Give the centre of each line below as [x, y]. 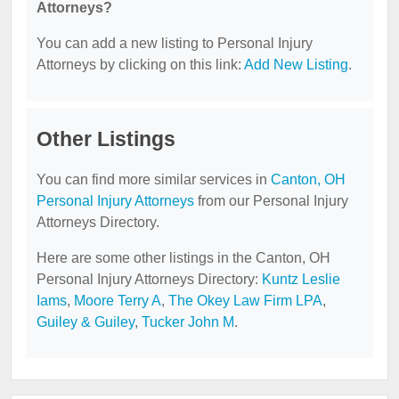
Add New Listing [296, 65]
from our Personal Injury [271, 201]
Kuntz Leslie [301, 280]
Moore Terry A [118, 301]
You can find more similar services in [154, 180]
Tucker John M [188, 322]
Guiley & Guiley [85, 322]
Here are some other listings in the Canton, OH [183, 258]
